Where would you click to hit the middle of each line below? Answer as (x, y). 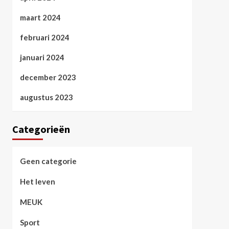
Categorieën (41, 129)
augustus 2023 (46, 97)
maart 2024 (40, 17)
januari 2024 (42, 57)
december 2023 (48, 77)
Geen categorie (48, 161)
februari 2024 (44, 37)
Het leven (37, 181)
